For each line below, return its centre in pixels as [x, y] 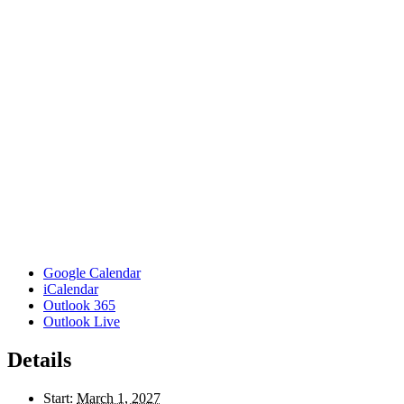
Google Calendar [92, 273]
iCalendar [71, 289]
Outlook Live [82, 322]
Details [39, 360]
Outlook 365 [79, 306]
